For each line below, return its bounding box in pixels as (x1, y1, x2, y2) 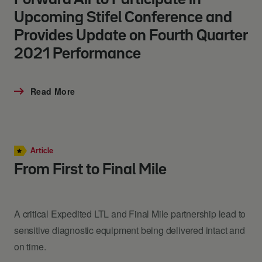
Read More (30, 85, 75, 97)
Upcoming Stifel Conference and (14, 11, 232, 25)
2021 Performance (14, 47, 141, 61)
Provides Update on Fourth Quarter (14, 29, 247, 43)
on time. (14, 240, 46, 253)
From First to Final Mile (14, 163, 167, 177)
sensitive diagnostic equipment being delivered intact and (14, 223, 245, 237)
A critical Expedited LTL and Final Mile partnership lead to (14, 207, 246, 220)
